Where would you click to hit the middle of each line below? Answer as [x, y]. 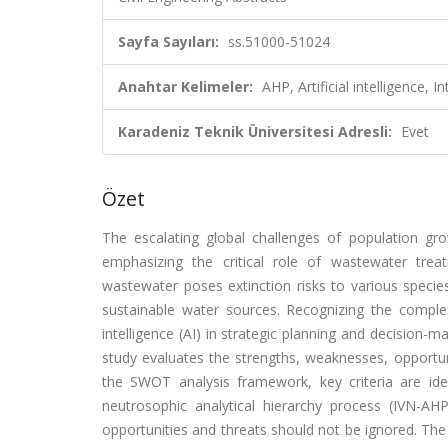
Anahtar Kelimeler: [185, 86]
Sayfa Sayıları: [168, 41]
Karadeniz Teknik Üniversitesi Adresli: [255, 131]
